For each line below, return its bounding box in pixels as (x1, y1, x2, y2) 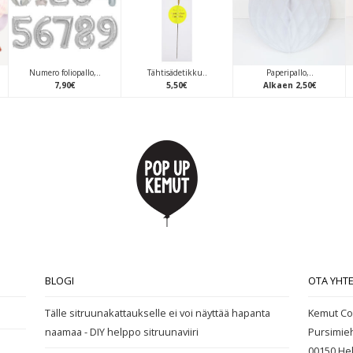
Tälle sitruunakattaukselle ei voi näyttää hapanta (45, 306, 271, 320)
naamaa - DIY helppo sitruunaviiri (45, 325, 199, 339)
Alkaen (262, 80, 293, 91)
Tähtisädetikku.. (147, 67, 207, 78)
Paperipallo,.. (266, 67, 314, 78)
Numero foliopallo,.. (28, 67, 101, 78)
